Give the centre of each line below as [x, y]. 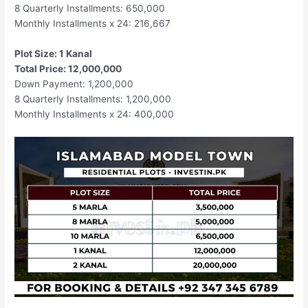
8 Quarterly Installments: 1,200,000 [93, 99]
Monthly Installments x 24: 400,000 [95, 114]
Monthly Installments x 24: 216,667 [93, 24]
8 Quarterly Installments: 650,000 [90, 9]
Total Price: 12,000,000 [68, 69]
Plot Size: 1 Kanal [54, 54]
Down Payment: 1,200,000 [74, 84]
